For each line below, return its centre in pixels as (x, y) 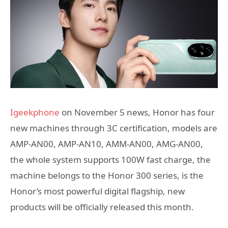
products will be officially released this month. (102, 207)
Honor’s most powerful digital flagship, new (97, 191)
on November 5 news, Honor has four (137, 112)
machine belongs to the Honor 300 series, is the (107, 175)
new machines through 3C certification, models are (114, 128)
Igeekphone (35, 112)
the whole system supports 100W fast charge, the (110, 160)
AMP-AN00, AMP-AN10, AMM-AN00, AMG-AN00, (107, 144)
